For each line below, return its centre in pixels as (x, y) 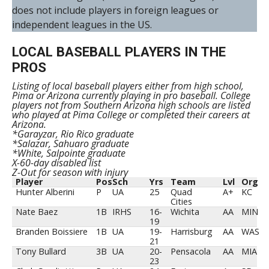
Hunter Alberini (45, 192)
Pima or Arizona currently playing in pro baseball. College (131, 96)
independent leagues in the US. (82, 25)
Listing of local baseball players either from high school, (128, 86)
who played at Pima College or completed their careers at (131, 115)
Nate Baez (37, 212)
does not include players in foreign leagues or (115, 11)
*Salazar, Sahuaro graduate (70, 144)
